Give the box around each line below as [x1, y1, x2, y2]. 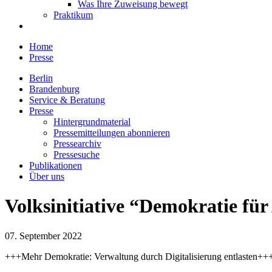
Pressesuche [53, 149, 100, 160]
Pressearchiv [53, 138, 101, 149]
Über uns [29, 171, 64, 182]
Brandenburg [29, 84, 80, 94]
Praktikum [53, 10, 93, 20]
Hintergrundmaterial [53, 117, 131, 127]
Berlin [29, 73, 53, 83]
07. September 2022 [5, 230, 82, 241]
